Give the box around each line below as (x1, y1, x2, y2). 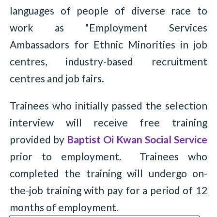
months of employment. (10, 201, 121, 213)
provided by (10, 133, 67, 145)
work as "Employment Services (10, 21, 207, 33)
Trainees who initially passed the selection (10, 99, 207, 111)
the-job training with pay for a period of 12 (10, 184, 207, 196)
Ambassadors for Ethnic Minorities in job (10, 38, 207, 50)
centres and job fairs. (10, 72, 105, 84)
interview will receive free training (10, 116, 207, 128)
